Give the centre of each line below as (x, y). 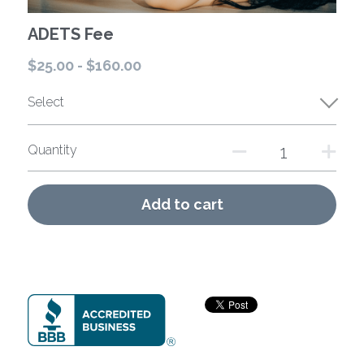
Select (46, 102)
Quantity (52, 150)
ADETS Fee (71, 35)
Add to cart (182, 205)
